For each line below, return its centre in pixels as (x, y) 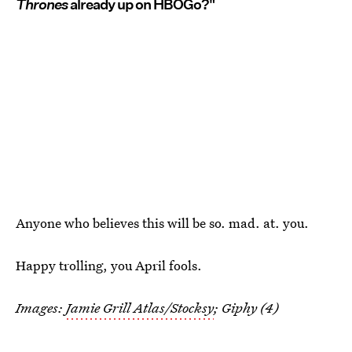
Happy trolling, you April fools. (109, 266)
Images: (41, 308)
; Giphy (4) (246, 308)
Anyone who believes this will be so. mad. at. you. (162, 223)
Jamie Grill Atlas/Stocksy (140, 308)
